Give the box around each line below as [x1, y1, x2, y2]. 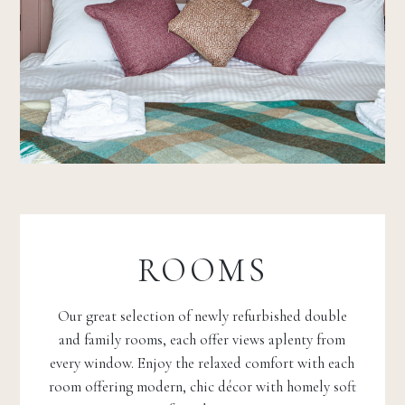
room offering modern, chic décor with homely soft [48, 377, 356, 397]
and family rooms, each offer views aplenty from [59, 330, 346, 350]
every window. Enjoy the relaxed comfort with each [50, 353, 355, 373]
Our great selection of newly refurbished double [57, 306, 347, 326]
